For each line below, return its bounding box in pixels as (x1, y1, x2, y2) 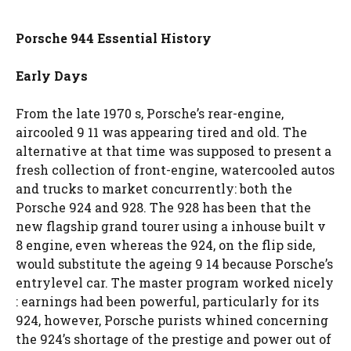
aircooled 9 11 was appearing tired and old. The (16, 124, 307, 140)
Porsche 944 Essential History (16, 30, 212, 46)
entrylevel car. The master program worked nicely (16, 274, 334, 291)
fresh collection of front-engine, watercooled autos (16, 161, 335, 178)
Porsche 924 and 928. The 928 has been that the (16, 199, 311, 215)
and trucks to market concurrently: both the (16, 180, 292, 197)
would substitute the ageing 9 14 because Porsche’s (16, 255, 333, 272)
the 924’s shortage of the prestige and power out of (16, 331, 331, 347)
